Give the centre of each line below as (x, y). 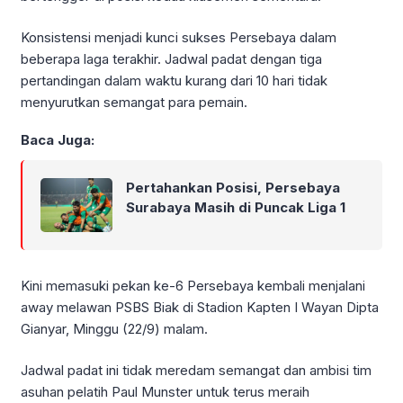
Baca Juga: (58, 139)
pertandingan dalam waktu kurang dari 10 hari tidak (174, 81)
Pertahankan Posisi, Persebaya (233, 187)
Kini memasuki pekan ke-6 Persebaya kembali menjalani (193, 285)
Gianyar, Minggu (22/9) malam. (114, 328)
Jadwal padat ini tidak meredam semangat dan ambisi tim (196, 371)
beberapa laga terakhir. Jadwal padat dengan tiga (171, 59)
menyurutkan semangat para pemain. (134, 103)
